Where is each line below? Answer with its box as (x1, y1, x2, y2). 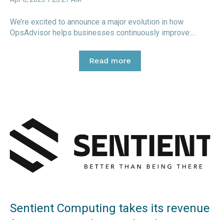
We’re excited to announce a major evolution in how (10, 17, 184, 27)
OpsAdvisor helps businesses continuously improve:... (10, 28, 195, 38)
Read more (89, 56, 131, 66)
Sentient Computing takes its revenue (10, 201, 210, 216)
